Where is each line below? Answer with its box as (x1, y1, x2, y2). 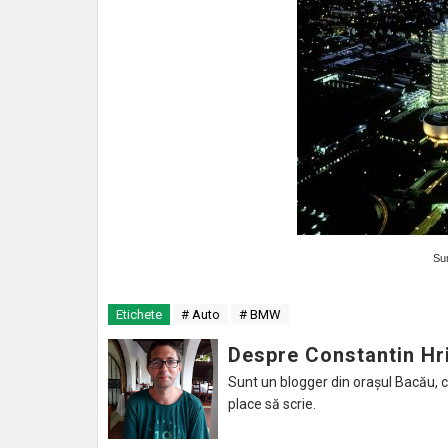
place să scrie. (228, 396, 316, 412)
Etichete (116, 307, 162, 322)
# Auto (181, 307, 220, 322)
